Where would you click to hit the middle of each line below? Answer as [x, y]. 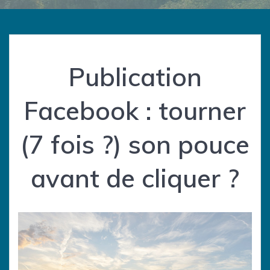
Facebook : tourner [135, 111]
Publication [135, 77]
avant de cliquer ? [135, 178]
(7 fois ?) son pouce [135, 145]
